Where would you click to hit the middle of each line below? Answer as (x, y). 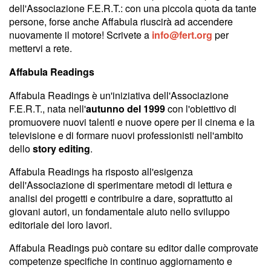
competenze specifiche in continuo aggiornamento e (121, 261)
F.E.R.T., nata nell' (47, 108)
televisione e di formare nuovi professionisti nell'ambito (126, 135)
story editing (61, 148)
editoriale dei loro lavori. (60, 224)
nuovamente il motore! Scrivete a (80, 34)
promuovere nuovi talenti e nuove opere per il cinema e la (132, 122)
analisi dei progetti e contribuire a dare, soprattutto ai (121, 198)
